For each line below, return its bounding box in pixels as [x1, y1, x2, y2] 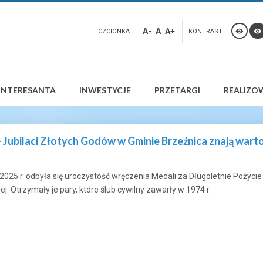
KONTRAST [188, 28, 222, 35]
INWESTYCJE [79, 85, 131, 95]
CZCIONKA [98, 28, 130, 35]
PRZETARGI [154, 85, 200, 95]
